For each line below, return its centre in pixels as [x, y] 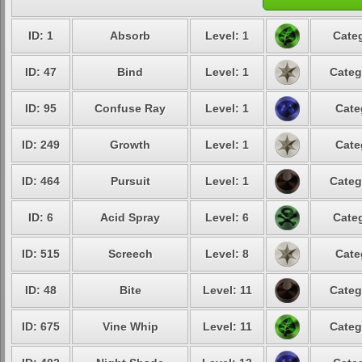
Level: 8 [227, 254]
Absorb [130, 36]
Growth [130, 145]
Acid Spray [130, 217]
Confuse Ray [130, 108]
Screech [130, 254]
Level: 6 [227, 217]
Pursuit [130, 181]
